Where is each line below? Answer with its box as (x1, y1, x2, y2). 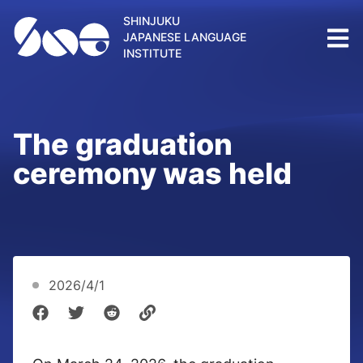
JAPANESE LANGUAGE (123, 30, 246, 44)
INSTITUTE (123, 46, 181, 60)
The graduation (13, 126, 233, 162)
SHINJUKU (123, 14, 180, 28)
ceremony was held (13, 156, 292, 191)
